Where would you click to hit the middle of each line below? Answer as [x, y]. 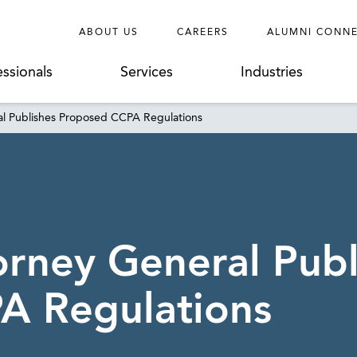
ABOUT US [109, 33]
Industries [272, 73]
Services [147, 73]
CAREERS [203, 33]
